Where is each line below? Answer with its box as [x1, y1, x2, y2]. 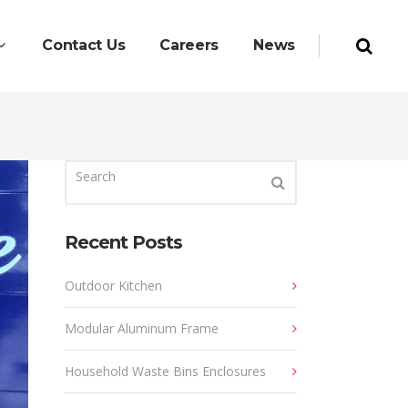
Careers [159, 36, 219, 54]
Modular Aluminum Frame [65, 320, 219, 337]
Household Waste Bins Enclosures [65, 362, 266, 380]
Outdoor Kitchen [65, 277, 162, 294]
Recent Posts [65, 231, 182, 253]
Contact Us [42, 36, 126, 54]
